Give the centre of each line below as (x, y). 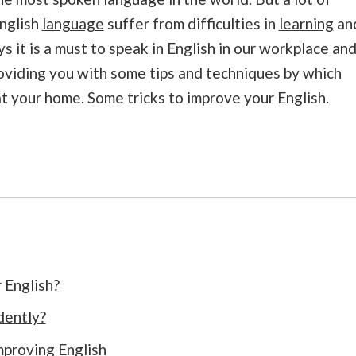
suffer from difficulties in (191, 23)
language (73, 23)
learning (306, 23)
